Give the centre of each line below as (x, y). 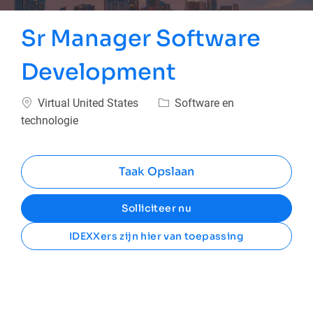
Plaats (36, 102)
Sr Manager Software (141, 39)
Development (99, 72)
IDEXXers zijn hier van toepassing (156, 236)
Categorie (181, 102)
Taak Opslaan (156, 172)
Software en (203, 103)
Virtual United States (88, 103)
